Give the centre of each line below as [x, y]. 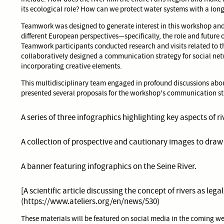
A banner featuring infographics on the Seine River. [109, 166]
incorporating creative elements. [71, 66]
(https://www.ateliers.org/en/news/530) [90, 201]
